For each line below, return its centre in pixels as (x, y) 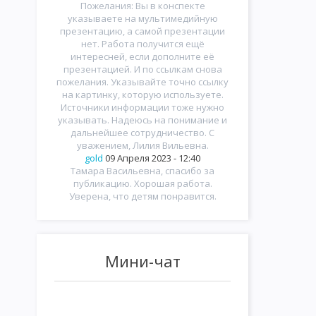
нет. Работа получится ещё (142, 44)
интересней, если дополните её (142, 56)
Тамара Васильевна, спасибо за (142, 171)
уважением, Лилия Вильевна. (142, 145)
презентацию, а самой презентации (142, 31)
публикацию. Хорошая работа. (142, 183)
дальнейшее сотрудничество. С (142, 133)
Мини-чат (142, 261)
